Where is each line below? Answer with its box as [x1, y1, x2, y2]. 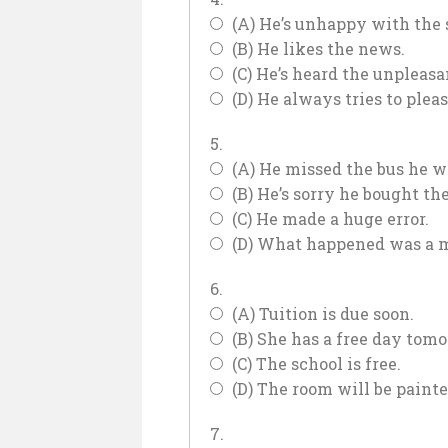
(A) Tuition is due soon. [227, 303, 414, 325]
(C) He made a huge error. [227, 208, 429, 230]
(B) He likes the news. [227, 38, 405, 60]
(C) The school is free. [227, 353, 401, 375]
